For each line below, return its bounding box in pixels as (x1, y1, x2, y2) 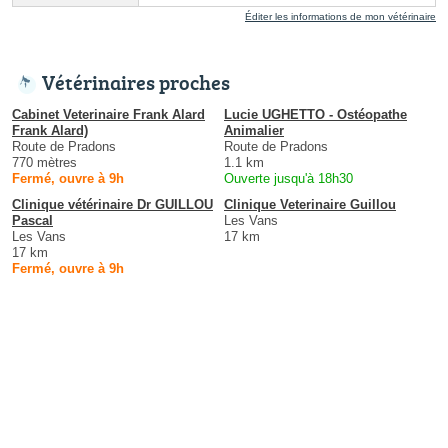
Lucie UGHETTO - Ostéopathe (224, 107, 407, 123)
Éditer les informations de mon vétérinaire (245, 11, 436, 23)
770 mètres (12, 155, 77, 171)
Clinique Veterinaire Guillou (224, 197, 396, 213)
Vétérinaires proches (42, 68, 230, 97)
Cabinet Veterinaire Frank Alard (12, 107, 205, 123)
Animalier (224, 123, 284, 139)
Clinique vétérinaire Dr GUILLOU (12, 197, 213, 213)
